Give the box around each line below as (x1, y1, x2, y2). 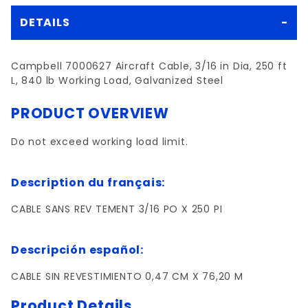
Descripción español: (11, 242, 144, 258)
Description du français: (11, 175, 166, 190)
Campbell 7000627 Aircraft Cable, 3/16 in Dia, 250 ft (11, 59, 287, 73)
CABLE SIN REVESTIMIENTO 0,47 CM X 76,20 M (11, 269, 243, 283)
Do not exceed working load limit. (11, 135, 188, 148)
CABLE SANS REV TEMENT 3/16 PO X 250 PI (11, 202, 223, 216)
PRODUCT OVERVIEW (11, 103, 169, 123)
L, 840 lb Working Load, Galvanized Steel (11, 74, 223, 87)
